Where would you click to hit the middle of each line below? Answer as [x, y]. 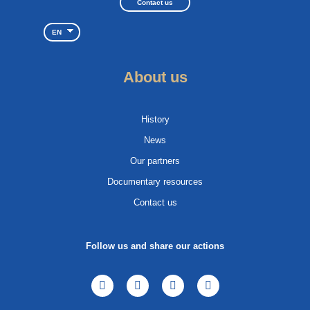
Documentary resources [155, 181]
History [155, 119]
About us [155, 77]
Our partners [155, 161]
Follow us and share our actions [155, 246]
